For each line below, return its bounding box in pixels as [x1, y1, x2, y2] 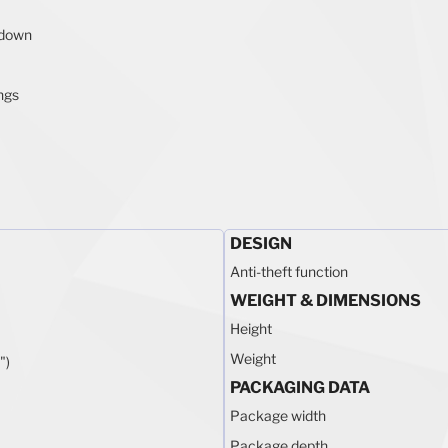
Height [230, 319, 272, 337]
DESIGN [230, 233, 292, 253]
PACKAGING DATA [230, 377, 370, 397]
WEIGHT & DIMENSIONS [230, 290, 421, 310]
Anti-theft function [230, 262, 348, 280]
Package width [230, 406, 326, 424]
